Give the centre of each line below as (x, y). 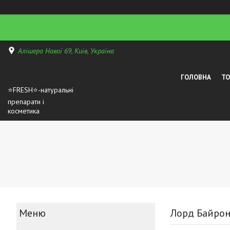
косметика (24, 111)
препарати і (26, 102)
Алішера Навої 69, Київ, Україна (66, 51)
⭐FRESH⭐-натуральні (41, 90)
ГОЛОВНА (196, 77)
